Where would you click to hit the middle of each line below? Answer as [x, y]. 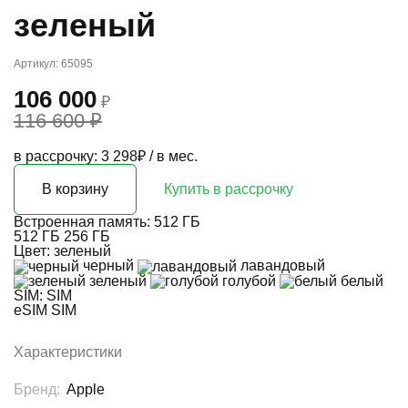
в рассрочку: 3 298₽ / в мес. [106, 156]
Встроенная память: [84, 221]
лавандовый [281, 265]
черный [108, 265]
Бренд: [39, 390]
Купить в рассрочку [229, 189]
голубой [249, 280]
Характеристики [68, 352]
